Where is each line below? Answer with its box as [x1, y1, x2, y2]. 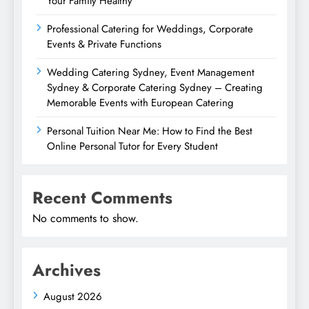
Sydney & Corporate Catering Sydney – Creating [47, 79, 263, 95]
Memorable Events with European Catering [47, 94, 234, 110]
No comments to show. [32, 210, 139, 226]
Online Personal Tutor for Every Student [47, 138, 218, 154]
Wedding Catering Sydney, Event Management [47, 64, 255, 80]
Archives [32, 257, 101, 282]
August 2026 [43, 288, 102, 304]
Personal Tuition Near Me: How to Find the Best [47, 123, 252, 139]
